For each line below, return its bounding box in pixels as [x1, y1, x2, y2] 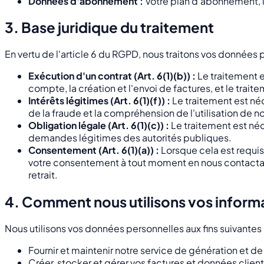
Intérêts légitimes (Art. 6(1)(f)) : [28, 94, 170, 107]
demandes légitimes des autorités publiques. [28, 131, 232, 144]
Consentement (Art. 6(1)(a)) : [28, 144, 159, 157]
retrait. [28, 169, 58, 181]
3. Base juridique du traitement [5, 18, 214, 37]
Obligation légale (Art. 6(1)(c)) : [28, 119, 169, 132]
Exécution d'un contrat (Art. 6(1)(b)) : [28, 70, 196, 82]
